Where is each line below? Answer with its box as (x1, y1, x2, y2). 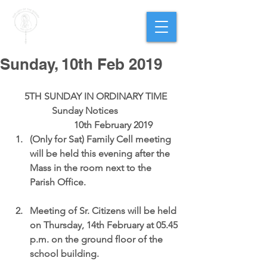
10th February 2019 (36, 119, 155, 131)
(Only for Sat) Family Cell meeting (30, 133, 173, 145)
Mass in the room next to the (30, 162, 154, 173)
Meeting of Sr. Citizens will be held (30, 205, 179, 216)
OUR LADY (46, 18, 86, 28)
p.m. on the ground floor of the (30, 234, 165, 245)
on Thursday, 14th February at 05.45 (30, 219, 180, 231)
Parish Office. (30, 176, 86, 188)
